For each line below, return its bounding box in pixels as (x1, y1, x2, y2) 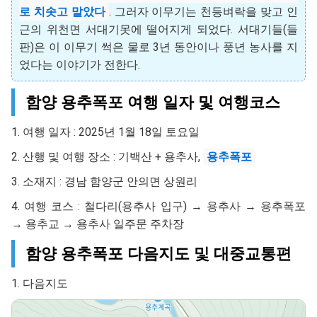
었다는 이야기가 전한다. (19, 58, 140, 71)
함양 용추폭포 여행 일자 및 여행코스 (25, 93, 280, 111)
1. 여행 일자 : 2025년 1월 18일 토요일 (11, 125, 200, 139)
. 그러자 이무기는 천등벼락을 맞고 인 (108, 5, 299, 18)
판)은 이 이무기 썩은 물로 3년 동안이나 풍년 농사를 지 (19, 40, 298, 54)
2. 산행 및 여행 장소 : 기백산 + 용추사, (11, 150, 203, 163)
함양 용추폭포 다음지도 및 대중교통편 (25, 244, 292, 263)
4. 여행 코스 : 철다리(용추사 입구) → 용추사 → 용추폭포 (11, 200, 306, 213)
